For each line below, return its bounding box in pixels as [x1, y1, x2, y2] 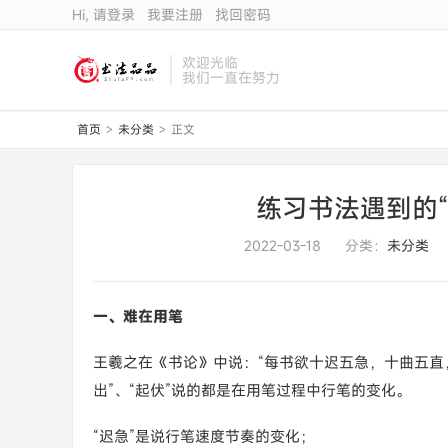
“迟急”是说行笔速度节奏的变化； [93, 426, 315, 446]
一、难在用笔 [93, 306, 183, 326]
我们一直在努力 [182, 68, 281, 87]
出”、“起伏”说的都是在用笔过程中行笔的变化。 [93, 380, 411, 400]
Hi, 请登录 [72, 5, 135, 24]
